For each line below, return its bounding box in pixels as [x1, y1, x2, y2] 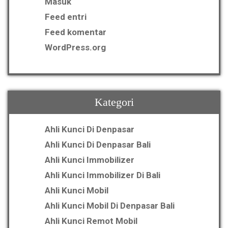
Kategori [94, 96, 134, 109]
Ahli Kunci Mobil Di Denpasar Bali [45, 201, 175, 211]
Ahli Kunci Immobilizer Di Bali [45, 170, 160, 181]
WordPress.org [45, 42, 106, 53]
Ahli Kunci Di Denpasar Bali [45, 139, 151, 150]
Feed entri [45, 12, 87, 22]
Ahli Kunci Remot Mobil [45, 216, 137, 226]
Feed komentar [45, 27, 106, 38]
